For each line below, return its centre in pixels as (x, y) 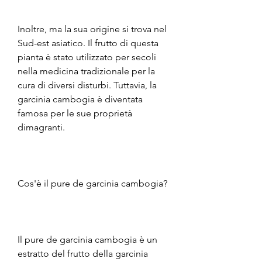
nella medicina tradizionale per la (86, 71)
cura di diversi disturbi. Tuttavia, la (87, 85)
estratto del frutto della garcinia (83, 253)
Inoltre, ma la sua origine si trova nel (92, 29)
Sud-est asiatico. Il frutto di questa (88, 43)
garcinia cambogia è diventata (80, 99)
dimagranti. (41, 127)
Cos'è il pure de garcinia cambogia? (92, 183)
